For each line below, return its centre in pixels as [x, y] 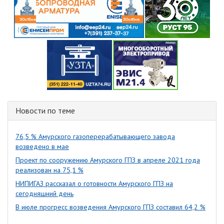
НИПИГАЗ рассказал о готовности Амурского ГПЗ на [94, 184]
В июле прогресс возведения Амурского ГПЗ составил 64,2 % [110, 207]
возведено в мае [42, 147]
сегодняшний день [44, 194]
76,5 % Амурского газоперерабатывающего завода [95, 137]
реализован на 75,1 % [49, 170]
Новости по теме [45, 111]
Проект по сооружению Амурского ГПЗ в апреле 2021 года [108, 160]
